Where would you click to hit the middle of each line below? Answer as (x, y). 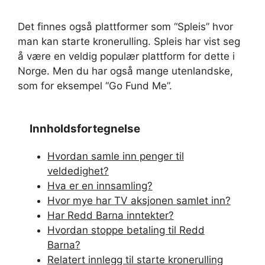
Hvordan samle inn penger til (115, 156)
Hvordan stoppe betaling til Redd (126, 230)
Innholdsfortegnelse (85, 128)
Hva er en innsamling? (100, 185)
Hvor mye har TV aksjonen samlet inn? (139, 200)
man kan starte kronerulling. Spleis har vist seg (129, 42)
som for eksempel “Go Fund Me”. (95, 86)
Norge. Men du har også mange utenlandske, (125, 71)
